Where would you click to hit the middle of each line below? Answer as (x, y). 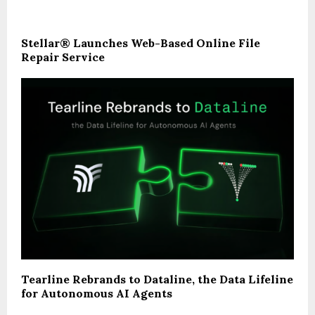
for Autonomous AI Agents (97, 294)
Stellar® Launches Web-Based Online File (141, 43)
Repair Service (63, 57)
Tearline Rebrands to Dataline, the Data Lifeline (157, 279)
